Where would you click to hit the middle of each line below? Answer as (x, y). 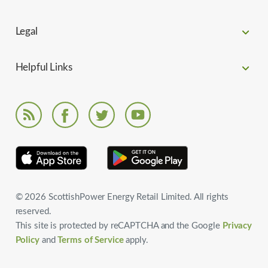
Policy (28, 240)
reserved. (33, 211)
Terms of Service (91, 240)
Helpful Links (44, 68)
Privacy (236, 226)
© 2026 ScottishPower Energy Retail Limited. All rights (122, 197)
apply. (137, 240)
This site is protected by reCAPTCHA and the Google (118, 226)
